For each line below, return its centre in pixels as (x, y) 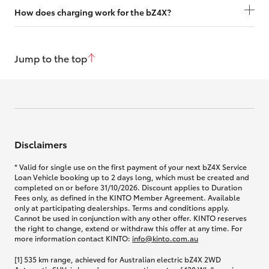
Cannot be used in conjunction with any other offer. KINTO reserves (131, 217)
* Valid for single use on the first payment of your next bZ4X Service (131, 166)
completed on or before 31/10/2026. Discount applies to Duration (128, 187)
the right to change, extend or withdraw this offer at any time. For (128, 228)
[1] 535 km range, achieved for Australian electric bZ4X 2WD (118, 259)
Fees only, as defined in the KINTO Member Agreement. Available (127, 197)
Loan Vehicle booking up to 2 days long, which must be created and (132, 177)
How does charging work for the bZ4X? (93, 12)
